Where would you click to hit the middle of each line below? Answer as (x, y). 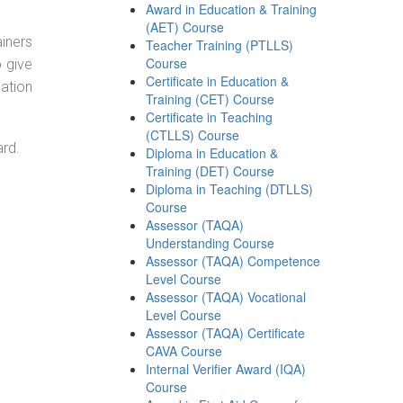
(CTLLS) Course (193, 135)
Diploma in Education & (212, 153)
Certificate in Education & (218, 81)
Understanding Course (210, 243)
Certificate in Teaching (210, 117)
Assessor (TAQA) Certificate (226, 333)
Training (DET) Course (210, 171)
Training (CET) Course (210, 99)
